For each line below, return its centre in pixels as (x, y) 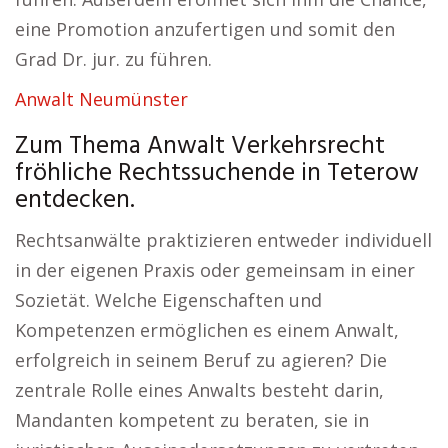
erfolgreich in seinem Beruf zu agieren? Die (201, 360)
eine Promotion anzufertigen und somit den (205, 29)
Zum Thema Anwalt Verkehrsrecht (200, 147)
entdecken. (75, 201)
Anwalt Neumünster (101, 99)
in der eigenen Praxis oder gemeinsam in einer (215, 270)
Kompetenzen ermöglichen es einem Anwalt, (207, 330)
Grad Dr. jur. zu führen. (113, 59)
